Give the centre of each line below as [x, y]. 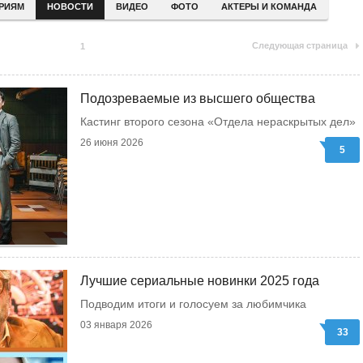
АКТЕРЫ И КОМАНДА [269, 6]
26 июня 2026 [112, 143]
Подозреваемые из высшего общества [198, 98]
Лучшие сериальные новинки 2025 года [200, 281]
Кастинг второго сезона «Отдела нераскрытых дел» [218, 122]
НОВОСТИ [70, 6]
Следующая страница [300, 45]
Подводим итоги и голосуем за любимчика [193, 304]
